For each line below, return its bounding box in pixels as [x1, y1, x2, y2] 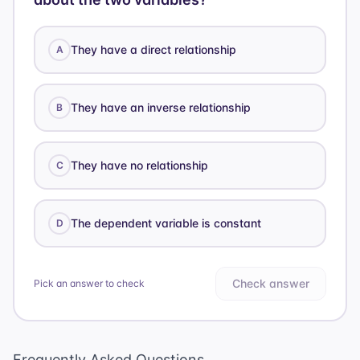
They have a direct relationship [71, 43, 236, 57]
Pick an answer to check [34, 277, 145, 290]
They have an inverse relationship [71, 100, 251, 115]
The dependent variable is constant [71, 216, 261, 231]
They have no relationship [71, 158, 208, 173]
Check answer [232, 276, 309, 291]
